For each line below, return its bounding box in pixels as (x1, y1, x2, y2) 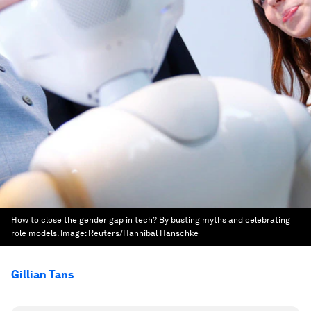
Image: (60, 228, 88, 238)
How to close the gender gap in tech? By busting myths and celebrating (11, 215, 290, 225)
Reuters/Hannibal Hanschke (88, 228, 199, 238)
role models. (11, 228, 58, 238)
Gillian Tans (11, 268, 74, 281)
